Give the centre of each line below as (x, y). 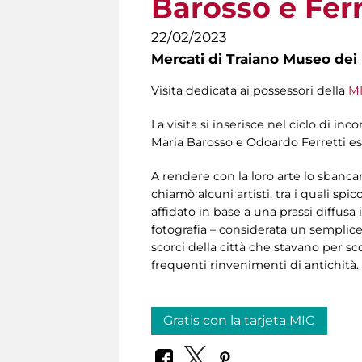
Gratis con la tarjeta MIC (239, 321)
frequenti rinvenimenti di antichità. (255, 265)
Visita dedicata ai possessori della (250, 91)
